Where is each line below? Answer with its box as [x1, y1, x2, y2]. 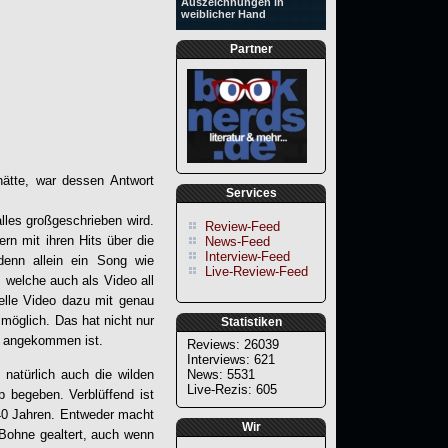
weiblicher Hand [181, 8, 266, 20]
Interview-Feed [205, 249, 290, 264]
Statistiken [220, 315, 282, 330]
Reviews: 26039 [187, 337, 279, 353]
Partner [229, 42, 273, 56]
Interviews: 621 [187, 352, 275, 368]
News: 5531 [187, 367, 255, 383]
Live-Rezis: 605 [187, 382, 277, 398]
